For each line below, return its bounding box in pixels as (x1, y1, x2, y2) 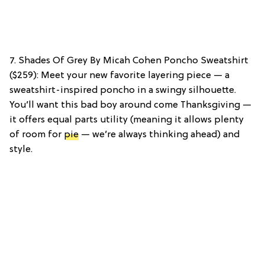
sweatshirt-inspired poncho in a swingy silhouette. (9, 85, 236, 96)
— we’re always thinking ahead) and (79, 129, 240, 140)
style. (9, 144, 33, 155)
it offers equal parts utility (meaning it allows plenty (9, 114, 244, 125)
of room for (9, 129, 64, 140)
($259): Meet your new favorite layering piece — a (9, 70, 230, 81)
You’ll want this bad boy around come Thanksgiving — (9, 99, 251, 111)
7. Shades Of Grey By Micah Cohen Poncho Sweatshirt (9, 55, 248, 66)
